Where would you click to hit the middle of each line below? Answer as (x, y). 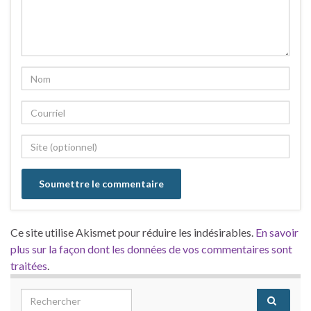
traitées (29, 266)
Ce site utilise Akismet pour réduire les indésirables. (133, 233)
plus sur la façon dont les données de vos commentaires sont (151, 249)
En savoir (277, 233)
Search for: (49, 296)
